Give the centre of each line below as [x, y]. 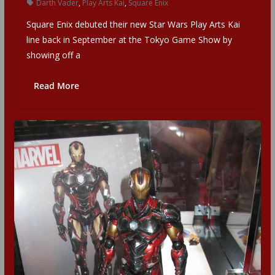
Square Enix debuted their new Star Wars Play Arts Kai [133, 24]
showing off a [53, 55]
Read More [56, 85]
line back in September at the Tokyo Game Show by [129, 39]
